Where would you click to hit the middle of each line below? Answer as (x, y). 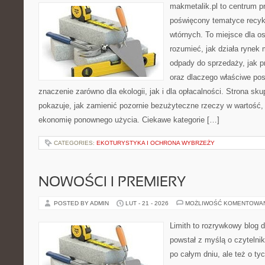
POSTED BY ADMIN (82, 203)
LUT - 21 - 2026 (147, 203)
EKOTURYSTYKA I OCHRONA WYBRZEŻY (156, 143)
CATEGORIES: (75, 143)
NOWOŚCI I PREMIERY (112, 183)
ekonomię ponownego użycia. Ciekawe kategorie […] (129, 120)
